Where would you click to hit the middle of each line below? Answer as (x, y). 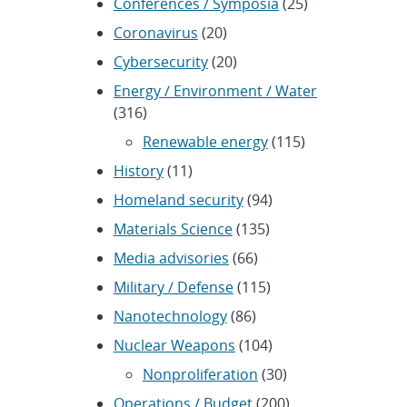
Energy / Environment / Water (215, 91)
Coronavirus (155, 33)
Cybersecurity (160, 62)
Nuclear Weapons (174, 346)
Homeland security (178, 200)
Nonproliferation (200, 375)
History (138, 171)
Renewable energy (205, 142)
